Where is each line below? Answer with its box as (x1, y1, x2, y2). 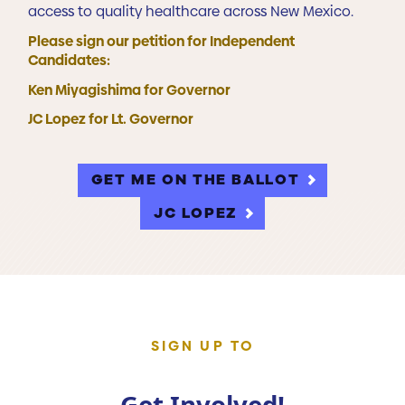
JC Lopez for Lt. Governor (28, 109, 194, 129)
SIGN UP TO (150, 335, 255, 355)
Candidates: (28, 50, 111, 70)
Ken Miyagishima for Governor (28, 80, 231, 99)
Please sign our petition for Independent (28, 31, 296, 51)
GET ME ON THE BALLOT (90, 171, 300, 189)
